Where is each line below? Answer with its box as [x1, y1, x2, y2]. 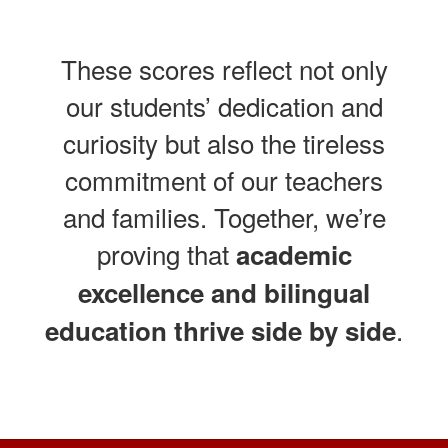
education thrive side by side [45, 311, 396, 349]
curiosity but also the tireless [63, 123, 385, 161]
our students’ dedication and [65, 86, 383, 124]
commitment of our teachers [65, 160, 383, 198]
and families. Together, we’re [62, 197, 386, 235]
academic [235, 235, 352, 273]
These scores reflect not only [60, 49, 388, 87]
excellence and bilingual [78, 273, 370, 311]
